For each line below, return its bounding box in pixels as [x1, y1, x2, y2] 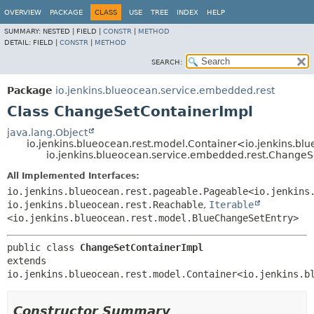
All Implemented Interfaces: [7, 171, 139, 181]
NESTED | [43, 27, 76, 35]
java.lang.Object [7, 127, 88, 138]
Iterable [209, 199, 254, 210]
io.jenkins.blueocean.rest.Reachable [7, 199, 203, 210]
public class [7, 242, 80, 253]
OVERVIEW [4, 8, 41, 16]
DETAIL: [4, 39, 33, 46]
